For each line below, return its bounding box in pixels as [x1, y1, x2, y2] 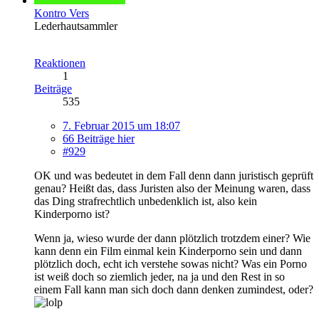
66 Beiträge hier [63, 132, 135, 145]
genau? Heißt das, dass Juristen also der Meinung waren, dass [34, 182, 310, 194]
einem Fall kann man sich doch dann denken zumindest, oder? [34, 283, 313, 296]
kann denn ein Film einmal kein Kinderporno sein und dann [34, 244, 302, 257]
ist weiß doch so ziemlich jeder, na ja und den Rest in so [34, 270, 285, 283]
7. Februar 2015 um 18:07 [63, 119, 180, 132]
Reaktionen [34, 56, 85, 69]
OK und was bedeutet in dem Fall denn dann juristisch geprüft [34, 169, 313, 182]
